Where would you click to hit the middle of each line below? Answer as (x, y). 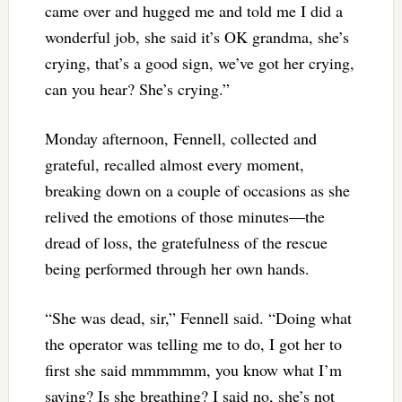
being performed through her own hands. (177, 269)
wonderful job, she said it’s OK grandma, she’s (197, 37)
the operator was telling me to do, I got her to (193, 344)
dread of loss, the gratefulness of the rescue (186, 243)
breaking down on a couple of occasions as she (197, 191)
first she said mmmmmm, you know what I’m (193, 370)
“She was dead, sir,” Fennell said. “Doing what (198, 318)
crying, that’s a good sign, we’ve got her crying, (199, 63)
